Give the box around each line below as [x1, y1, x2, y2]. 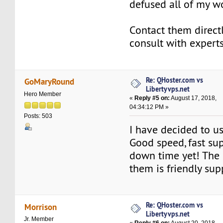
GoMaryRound [24, 76, 74, 88]
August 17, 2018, [170, 94, 217, 102]
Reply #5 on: [134, 94, 170, 102]
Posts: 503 [24, 112, 53, 120]
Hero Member [24, 90, 62, 98]
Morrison [24, 201, 57, 213]
